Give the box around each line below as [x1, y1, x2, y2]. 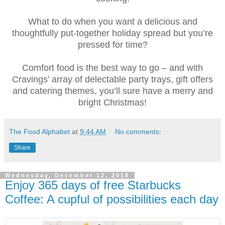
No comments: [115, 127, 162, 136]
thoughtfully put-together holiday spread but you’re [12, 28, 213, 38]
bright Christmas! [78, 97, 147, 107]
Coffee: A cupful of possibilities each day [5, 192, 218, 206]
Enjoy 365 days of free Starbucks [5, 178, 181, 192]
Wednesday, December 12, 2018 [5, 172, 130, 178]
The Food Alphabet [9, 127, 70, 136]
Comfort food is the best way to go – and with [22, 62, 203, 73]
